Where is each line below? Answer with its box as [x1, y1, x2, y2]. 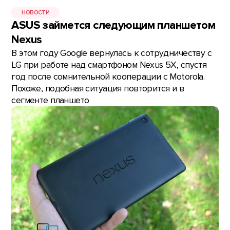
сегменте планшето [11, 95, 89, 106]
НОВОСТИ [22, 9, 50, 16]
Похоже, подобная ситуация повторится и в [11, 83, 184, 94]
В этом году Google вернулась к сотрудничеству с [11, 48, 212, 59]
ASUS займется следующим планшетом [11, 18, 216, 33]
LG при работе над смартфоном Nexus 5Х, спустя [11, 60, 207, 71]
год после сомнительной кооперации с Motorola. [11, 71, 205, 83]
